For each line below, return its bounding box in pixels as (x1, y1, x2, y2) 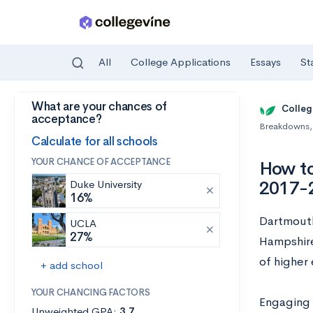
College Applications (131, 55, 231, 69)
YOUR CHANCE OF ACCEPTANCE (31, 156, 170, 168)
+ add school (41, 259, 103, 272)
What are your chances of (31, 99, 167, 114)
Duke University (70, 177, 142, 191)
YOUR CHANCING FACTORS (31, 286, 150, 298)
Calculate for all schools (31, 133, 158, 149)
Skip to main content (15, 103, 113, 116)
